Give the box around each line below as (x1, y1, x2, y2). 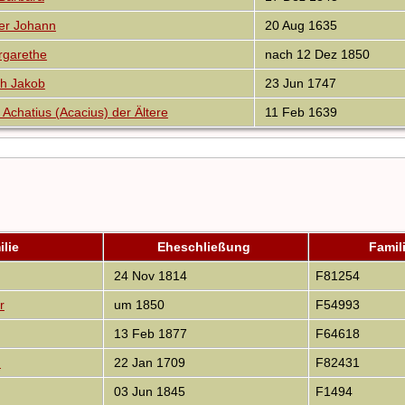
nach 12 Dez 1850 (260, 47, 370, 62)
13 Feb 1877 (109, 326, 187, 342)
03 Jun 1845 (109, 384, 185, 400)
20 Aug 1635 (260, 18, 337, 33)
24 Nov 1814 (109, 268, 187, 284)
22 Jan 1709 (109, 355, 185, 371)
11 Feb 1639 (260, 105, 337, 120)
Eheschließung (156, 240, 254, 255)
